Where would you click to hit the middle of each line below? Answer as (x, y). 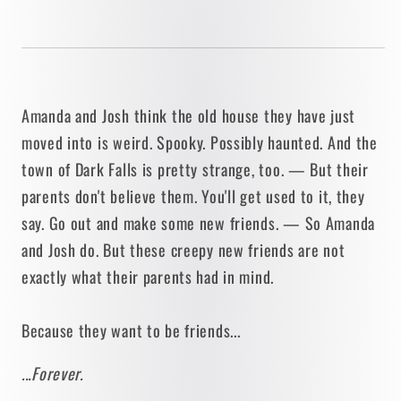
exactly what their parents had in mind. (148, 277)
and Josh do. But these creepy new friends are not (183, 250)
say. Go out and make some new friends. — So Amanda (199, 223)
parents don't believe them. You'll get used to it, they (193, 196)
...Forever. (52, 374)
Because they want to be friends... (135, 331)
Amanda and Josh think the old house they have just (189, 116)
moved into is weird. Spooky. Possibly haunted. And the (200, 143)
